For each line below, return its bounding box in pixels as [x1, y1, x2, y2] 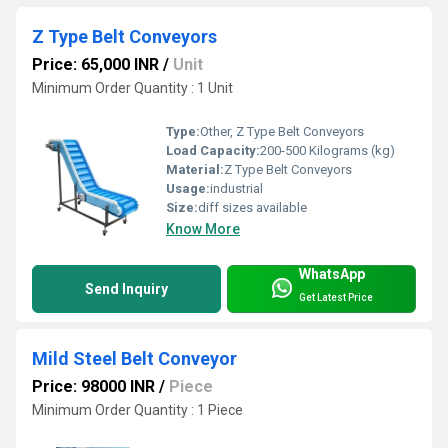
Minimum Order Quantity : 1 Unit [32, 79, 233, 96]
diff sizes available [198, 200, 307, 216]
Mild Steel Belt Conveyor [32, 348, 237, 370]
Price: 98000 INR [32, 377, 155, 397]
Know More [166, 221, 240, 238]
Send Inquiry [85, 281, 168, 298]
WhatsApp [299, 266, 365, 283]
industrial [210, 181, 263, 197]
